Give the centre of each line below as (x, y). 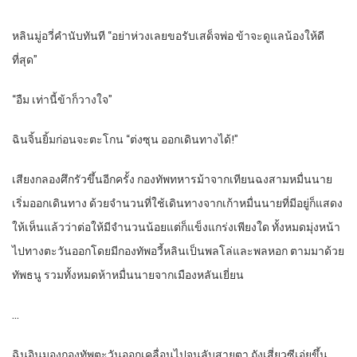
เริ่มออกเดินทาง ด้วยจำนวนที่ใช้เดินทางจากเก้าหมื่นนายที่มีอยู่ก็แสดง (177, 204)
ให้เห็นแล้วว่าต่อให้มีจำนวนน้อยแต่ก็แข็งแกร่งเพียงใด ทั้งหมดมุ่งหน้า (176, 228)
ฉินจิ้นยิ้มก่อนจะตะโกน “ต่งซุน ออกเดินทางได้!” (125, 140)
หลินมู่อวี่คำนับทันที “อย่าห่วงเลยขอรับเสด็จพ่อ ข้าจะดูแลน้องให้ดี (168, 36)
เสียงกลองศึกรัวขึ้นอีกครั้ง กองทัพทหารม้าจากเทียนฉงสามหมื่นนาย (172, 180)
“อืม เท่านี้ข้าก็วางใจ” (62, 100)
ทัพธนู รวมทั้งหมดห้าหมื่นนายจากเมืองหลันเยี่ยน (128, 275)
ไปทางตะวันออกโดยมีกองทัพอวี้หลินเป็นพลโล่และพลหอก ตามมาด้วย (178, 251)
